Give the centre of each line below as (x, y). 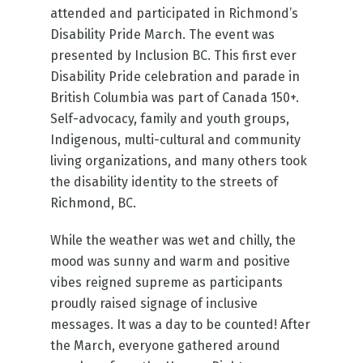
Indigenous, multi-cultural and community (176, 139)
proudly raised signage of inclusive (154, 303)
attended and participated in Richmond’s (175, 13)
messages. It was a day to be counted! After (181, 324)
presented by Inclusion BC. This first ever (174, 55)
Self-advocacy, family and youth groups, (170, 118)
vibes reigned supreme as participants (167, 282)
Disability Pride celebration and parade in (175, 76)
